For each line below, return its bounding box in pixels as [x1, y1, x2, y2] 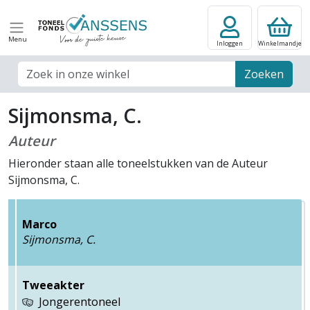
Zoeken [244, 66, 284, 82]
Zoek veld [16, 61, 66, 76]
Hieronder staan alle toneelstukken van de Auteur [8, 156, 268, 171]
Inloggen [217, 39, 243, 48]
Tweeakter [22, 277, 84, 293]
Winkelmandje [257, 39, 302, 48]
